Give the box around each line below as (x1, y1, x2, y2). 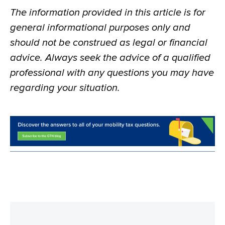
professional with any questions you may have (10, 67, 214, 78)
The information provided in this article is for (10, 7, 205, 18)
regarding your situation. (10, 82, 120, 93)
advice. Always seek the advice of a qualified (10, 52, 210, 63)
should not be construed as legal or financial (10, 37, 207, 48)
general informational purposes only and (10, 22, 190, 33)
